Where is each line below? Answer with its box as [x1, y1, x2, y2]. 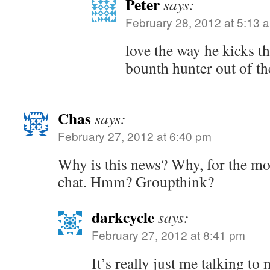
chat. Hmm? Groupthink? [58, 171, 214, 192]
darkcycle [92, 206, 154, 228]
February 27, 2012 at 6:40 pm [58, 128, 212, 144]
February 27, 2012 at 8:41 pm [92, 227, 245, 243]
